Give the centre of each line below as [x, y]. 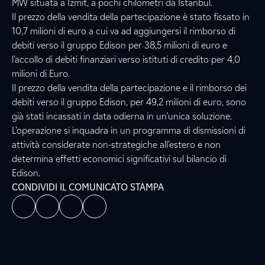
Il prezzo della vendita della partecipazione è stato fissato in [131, 17]
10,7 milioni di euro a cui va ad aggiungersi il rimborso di [124, 31]
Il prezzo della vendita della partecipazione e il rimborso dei [129, 88]
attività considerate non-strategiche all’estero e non [116, 145]
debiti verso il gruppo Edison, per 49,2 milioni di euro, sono [129, 102]
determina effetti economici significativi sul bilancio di [119, 159]
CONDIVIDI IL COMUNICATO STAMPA [88, 187]
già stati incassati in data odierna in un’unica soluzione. [122, 116]
